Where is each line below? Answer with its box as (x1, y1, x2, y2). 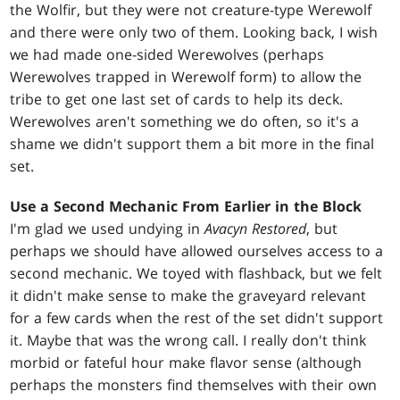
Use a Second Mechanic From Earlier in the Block (10, 196, 362, 217)
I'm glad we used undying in (10, 219, 205, 239)
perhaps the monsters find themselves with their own (10, 375, 378, 396)
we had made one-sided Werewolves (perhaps (10, 45, 325, 65)
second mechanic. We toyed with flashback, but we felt (10, 263, 383, 284)
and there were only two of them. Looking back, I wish (10, 22, 379, 43)
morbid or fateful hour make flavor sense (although (10, 353, 362, 373)
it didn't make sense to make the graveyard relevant (10, 286, 367, 306)
